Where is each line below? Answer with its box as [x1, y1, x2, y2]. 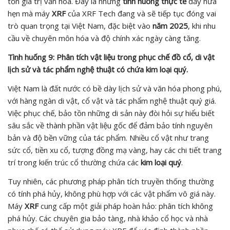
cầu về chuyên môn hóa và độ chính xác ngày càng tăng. [8, 32, 201, 43]
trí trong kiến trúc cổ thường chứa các [8, 157, 141, 167]
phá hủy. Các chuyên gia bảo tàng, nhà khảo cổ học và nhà [8, 213, 208, 223]
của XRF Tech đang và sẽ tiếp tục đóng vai [66, 8, 216, 18]
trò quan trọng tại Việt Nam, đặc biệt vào [8, 20, 152, 31]
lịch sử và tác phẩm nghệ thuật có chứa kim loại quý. [8, 64, 188, 74]
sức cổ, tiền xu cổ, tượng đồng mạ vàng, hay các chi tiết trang [8, 144, 222, 155]
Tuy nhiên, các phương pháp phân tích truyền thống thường [8, 176, 214, 186]
